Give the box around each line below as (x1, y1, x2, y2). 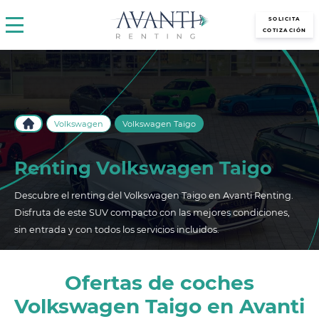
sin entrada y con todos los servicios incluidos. (14, 224, 219, 235)
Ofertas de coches (65, 271, 254, 295)
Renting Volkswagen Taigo (14, 157, 272, 179)
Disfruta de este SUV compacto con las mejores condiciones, (14, 207, 290, 218)
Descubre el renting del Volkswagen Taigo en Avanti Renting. (14, 190, 293, 201)
